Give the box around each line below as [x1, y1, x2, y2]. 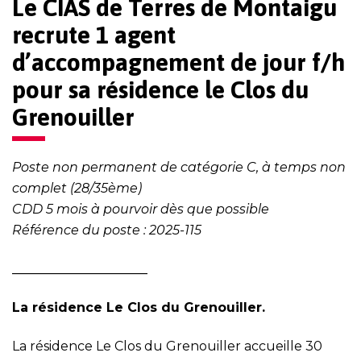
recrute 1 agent [12, 21, 176, 48]
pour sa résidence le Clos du [12, 76, 309, 103]
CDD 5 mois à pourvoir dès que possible [12, 201, 269, 217]
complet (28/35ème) [12, 180, 142, 196]
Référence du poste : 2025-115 [12, 222, 201, 238]
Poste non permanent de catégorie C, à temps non [12, 160, 346, 175]
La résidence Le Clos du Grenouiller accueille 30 [12, 338, 322, 354]
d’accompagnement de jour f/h [12, 48, 346, 76]
